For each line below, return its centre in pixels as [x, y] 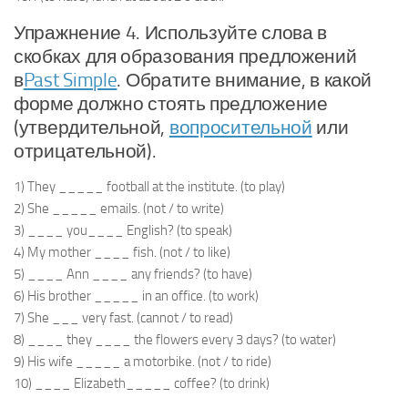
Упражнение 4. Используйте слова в [171, 32]
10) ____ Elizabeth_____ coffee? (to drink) [142, 383]
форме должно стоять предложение [171, 103]
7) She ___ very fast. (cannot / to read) [123, 317]
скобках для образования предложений [185, 56]
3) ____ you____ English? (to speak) [123, 230]
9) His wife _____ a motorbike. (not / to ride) [143, 361]
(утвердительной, [92, 127]
